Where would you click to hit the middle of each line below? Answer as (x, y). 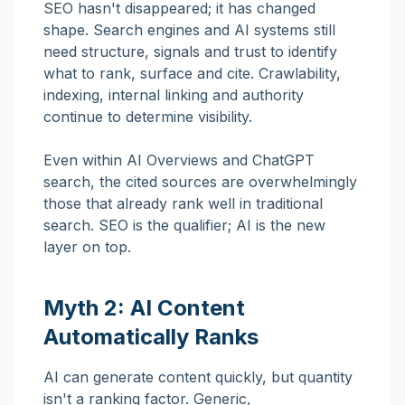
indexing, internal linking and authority (174, 95)
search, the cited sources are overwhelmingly (200, 182)
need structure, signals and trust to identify (190, 52)
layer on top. (87, 247)
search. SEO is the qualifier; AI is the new (184, 225)
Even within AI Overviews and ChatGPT (179, 160)
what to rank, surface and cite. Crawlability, (192, 73)
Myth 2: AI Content (144, 308)
